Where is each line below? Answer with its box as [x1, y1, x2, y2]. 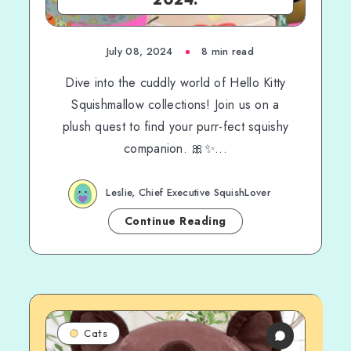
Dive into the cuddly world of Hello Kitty [65, 74, 286, 92]
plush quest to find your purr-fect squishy [62, 118, 289, 136]
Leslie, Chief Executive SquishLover [106, 185, 271, 201]
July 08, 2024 [106, 44, 173, 59]
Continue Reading [124, 213, 226, 229]
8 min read [201, 44, 255, 59]
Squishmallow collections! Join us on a [71, 96, 280, 114]
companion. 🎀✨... [124, 139, 227, 157]
